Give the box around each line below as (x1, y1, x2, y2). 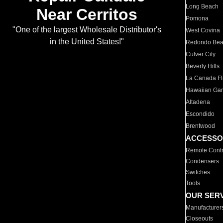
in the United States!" (49, 37, 124, 46)
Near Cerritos (36, 5, 137, 24)
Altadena (186, 99, 211, 106)
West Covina (186, 27, 221, 34)
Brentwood (186, 122, 216, 129)
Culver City (186, 51, 216, 58)
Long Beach (186, 3, 219, 10)
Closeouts (186, 215, 214, 222)
